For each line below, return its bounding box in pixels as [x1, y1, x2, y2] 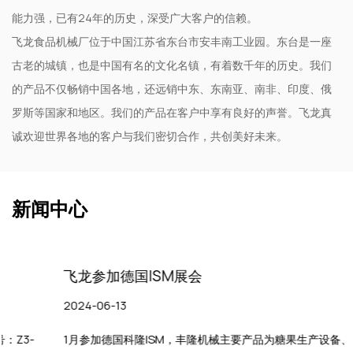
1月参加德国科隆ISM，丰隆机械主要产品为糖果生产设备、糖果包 [12, 332, 334, 347]
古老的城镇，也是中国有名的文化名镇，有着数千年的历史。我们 [12, 58, 332, 73]
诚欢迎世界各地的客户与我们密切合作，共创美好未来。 [12, 128, 288, 144]
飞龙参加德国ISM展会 [12, 266, 151, 287]
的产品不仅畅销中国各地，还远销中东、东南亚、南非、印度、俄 [12, 81, 332, 97]
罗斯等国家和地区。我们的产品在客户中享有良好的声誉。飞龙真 [12, 105, 332, 121]
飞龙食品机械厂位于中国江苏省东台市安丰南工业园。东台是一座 [12, 34, 332, 50]
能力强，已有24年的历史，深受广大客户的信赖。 [12, 10, 258, 26]
